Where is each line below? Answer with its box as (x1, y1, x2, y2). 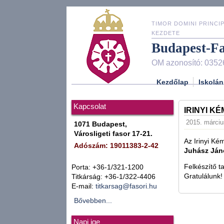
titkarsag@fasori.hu (95, 182, 157, 190)
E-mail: (71, 182, 95, 190)
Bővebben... (74, 197, 112, 204)
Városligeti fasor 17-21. (74, 130, 152, 137)
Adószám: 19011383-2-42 (74, 142, 158, 149)
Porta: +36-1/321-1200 (71, 163, 143, 171)
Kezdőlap (156, 77, 188, 86)
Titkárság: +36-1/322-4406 (71, 173, 155, 180)
